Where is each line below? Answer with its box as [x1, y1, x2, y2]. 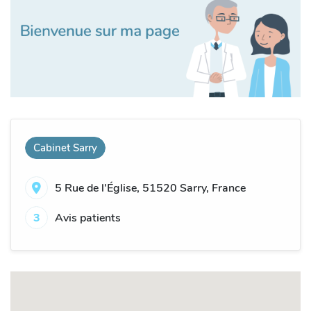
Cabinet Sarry [33, 141, 97, 155]
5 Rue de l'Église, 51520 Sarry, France [55, 180, 246, 196]
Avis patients [55, 210, 121, 226]
